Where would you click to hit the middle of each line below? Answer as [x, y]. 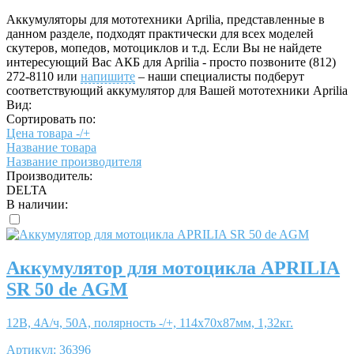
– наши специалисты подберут [220, 76]
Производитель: [49, 175]
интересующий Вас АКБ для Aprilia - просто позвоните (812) [171, 62]
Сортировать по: [51, 119]
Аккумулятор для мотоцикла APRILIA [173, 267]
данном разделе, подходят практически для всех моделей [160, 33]
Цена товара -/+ [48, 133]
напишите [108, 76]
